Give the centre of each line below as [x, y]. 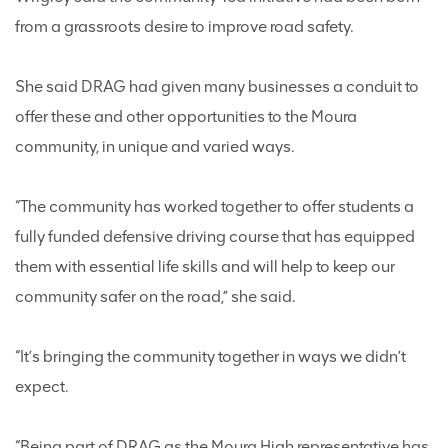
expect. [42, 386]
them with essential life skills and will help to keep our [205, 266]
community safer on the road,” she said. [155, 296]
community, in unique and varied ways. [155, 146]
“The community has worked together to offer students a [214, 206]
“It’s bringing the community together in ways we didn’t [210, 356]
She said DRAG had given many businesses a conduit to [217, 86]
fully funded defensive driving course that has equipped [215, 236]
